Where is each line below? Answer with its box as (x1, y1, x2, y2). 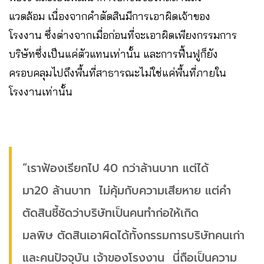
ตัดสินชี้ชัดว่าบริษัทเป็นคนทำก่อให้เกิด (22, 204, 199, 222)
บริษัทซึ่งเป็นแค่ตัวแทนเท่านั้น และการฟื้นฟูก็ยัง (9, 47, 218, 61)
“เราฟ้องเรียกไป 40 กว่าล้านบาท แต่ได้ (22, 160, 209, 177)
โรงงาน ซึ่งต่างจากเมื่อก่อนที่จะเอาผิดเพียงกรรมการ (9, 28, 237, 42)
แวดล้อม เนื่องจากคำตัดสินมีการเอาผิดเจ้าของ (9, 9, 210, 24)
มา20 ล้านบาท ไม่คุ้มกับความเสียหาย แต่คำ (22, 182, 231, 200)
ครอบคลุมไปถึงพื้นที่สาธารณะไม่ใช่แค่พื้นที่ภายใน (9, 66, 226, 80)
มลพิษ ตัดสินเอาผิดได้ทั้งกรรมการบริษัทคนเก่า (22, 227, 245, 245)
